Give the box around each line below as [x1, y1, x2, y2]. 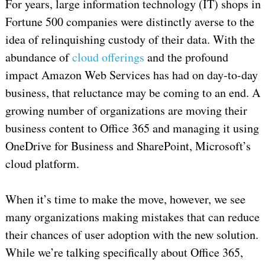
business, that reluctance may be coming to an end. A [5, 84, 260, 101]
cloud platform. [5, 155, 79, 172]
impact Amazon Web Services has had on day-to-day [5, 66, 258, 83]
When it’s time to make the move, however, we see [5, 190, 245, 207]
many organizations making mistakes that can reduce [5, 208, 260, 225]
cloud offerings [72, 49, 144, 65]
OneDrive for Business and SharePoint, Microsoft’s [5, 137, 251, 154]
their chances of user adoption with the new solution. [5, 226, 258, 243]
